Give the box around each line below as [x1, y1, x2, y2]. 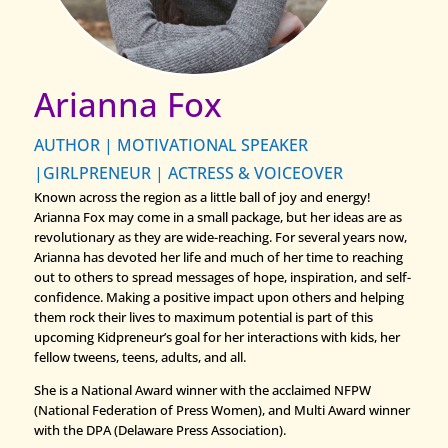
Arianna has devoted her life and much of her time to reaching [33, 247, 403, 266]
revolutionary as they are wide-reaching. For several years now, [33, 227, 407, 246]
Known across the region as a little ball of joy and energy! [33, 187, 371, 206]
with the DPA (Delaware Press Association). [33, 420, 286, 439]
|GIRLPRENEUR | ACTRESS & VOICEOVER [33, 161, 343, 184]
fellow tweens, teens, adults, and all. [33, 347, 246, 366]
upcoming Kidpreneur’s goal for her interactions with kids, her [33, 327, 400, 346]
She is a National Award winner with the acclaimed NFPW [33, 380, 371, 399]
